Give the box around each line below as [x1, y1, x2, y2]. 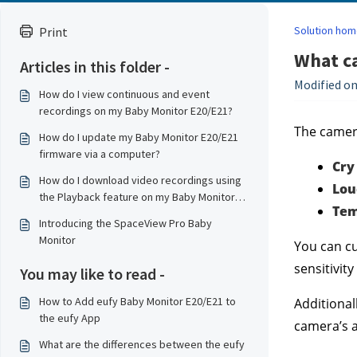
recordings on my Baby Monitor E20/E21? [39, 104, 233, 118]
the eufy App [39, 311, 100, 325]
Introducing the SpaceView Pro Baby [39, 216, 212, 230]
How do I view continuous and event [39, 87, 210, 101]
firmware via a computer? [39, 147, 160, 161]
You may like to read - [20, 264, 165, 284]
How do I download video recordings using [39, 173, 241, 187]
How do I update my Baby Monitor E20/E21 [39, 130, 238, 144]
